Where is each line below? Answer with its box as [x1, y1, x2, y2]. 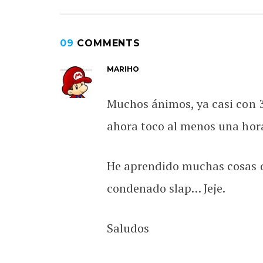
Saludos [107, 220, 150, 236]
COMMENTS [73, 37, 140, 49]
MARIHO [107, 64, 140, 73]
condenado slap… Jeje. [107, 180, 226, 196]
